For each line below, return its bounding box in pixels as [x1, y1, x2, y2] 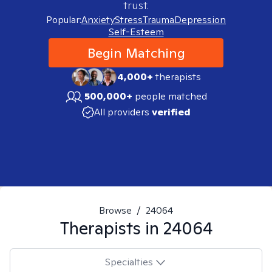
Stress [115, 13, 143, 26]
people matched [135, 90, 207, 103]
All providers [93, 106, 149, 118]
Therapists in [59, 217, 163, 239]
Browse [99, 204, 132, 217]
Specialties [104, 255, 153, 268]
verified [151, 106, 191, 118]
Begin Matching [87, 44, 185, 61]
